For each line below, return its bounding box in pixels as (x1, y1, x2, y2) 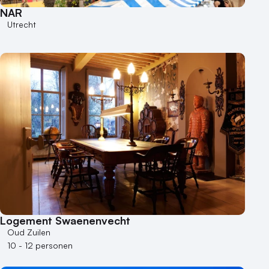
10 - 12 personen (7, 240, 73, 251)
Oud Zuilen (7, 227, 50, 238)
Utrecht (7, 19, 36, 29)
